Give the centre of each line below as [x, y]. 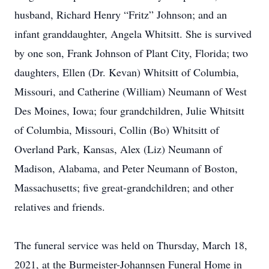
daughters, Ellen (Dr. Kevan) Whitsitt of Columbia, [127, 72]
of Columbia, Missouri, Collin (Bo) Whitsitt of [117, 130]
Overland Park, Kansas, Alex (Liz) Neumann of [118, 149]
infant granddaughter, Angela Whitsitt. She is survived [133, 34]
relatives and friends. [60, 207]
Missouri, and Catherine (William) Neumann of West [131, 91]
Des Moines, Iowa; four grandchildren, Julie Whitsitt [129, 110]
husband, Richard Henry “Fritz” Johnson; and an [121, 14]
